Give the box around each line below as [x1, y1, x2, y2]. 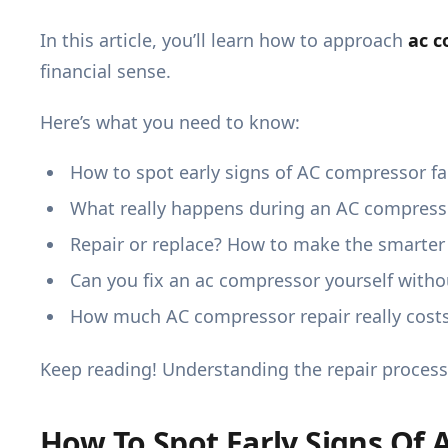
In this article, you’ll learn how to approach [40, 28, 408, 53]
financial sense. [40, 59, 171, 84]
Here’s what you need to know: [40, 110, 300, 135]
